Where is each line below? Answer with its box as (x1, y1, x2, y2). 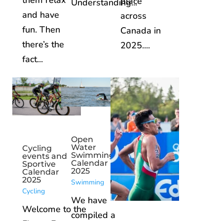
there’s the (22, 38, 64, 51)
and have (22, 9, 59, 21)
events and (22, 151, 67, 161)
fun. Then (22, 24, 60, 36)
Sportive (22, 159, 56, 169)
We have (71, 194, 108, 207)
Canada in (120, 24, 161, 37)
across (120, 9, 147, 22)
